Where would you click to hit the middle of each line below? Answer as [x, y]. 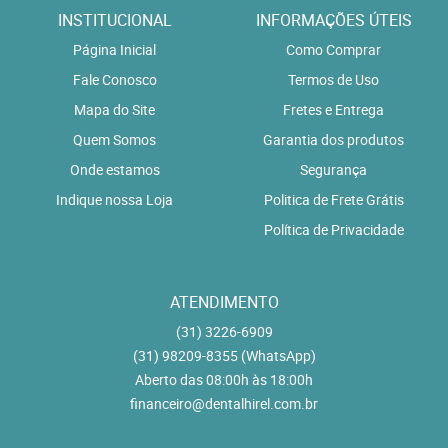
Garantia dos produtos [333, 139]
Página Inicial [114, 49]
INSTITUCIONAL [114, 19]
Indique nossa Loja [114, 199]
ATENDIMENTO [224, 301]
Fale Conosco [114, 79]
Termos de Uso [333, 79]
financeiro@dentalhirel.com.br [224, 404]
